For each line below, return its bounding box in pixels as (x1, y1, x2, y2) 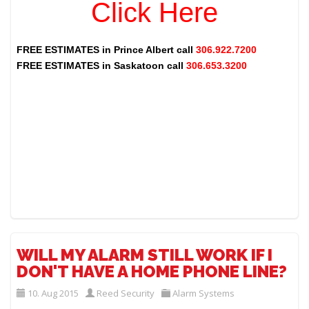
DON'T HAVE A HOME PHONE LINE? (17, 261, 288, 281)
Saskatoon (114, 60, 165, 72)
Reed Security (97, 286, 155, 299)
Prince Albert (114, 44, 175, 56)
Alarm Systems (172, 286, 235, 299)
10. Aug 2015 (28, 286, 79, 299)
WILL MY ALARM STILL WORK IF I (17, 244, 273, 265)
